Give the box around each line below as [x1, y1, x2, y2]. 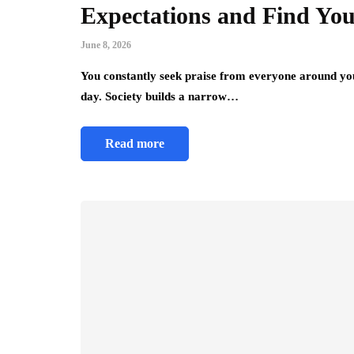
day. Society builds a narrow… [81, 89, 239, 103]
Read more [105, 136, 164, 150]
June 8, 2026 [81, 39, 131, 51]
